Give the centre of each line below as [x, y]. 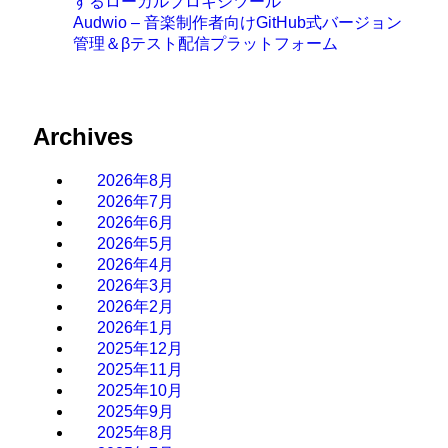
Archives [82, 136]
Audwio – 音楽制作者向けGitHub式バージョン [237, 22]
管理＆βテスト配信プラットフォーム [205, 43]
